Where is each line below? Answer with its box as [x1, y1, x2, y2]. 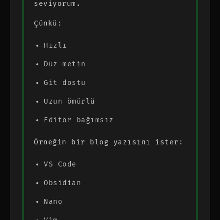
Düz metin [44, 59, 86, 68]
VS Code [44, 160, 77, 168]
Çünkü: [34, 19, 62, 27]
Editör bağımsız [44, 115, 114, 124]
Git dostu [44, 78, 86, 87]
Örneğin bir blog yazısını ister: [34, 137, 183, 146]
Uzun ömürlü [44, 97, 95, 106]
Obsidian [44, 178, 81, 187]
